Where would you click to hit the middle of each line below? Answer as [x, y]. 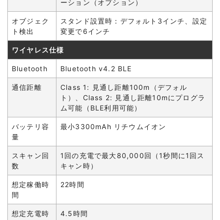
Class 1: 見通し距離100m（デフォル [124, 87]
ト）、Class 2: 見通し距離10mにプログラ [133, 97]
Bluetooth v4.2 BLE [96, 69]
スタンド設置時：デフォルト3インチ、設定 [134, 21]
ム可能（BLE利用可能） [101, 108]
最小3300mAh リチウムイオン [113, 126]
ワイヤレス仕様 [38, 50]
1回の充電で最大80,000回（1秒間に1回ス [133, 155]
